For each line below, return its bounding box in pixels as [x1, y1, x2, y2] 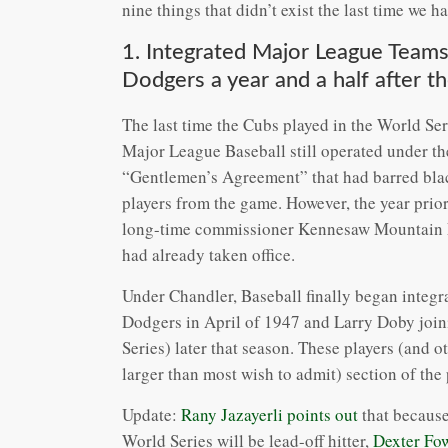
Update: [122, 402, 181, 426]
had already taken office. [122, 242, 295, 266]
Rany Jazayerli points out [181, 402, 358, 426]
